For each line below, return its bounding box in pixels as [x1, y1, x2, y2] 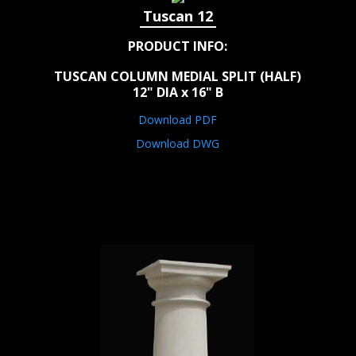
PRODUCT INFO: [128, 37, 228, 56]
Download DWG [136, 136, 220, 152]
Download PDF [138, 112, 218, 128]
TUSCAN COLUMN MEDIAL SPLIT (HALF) [54, 68, 302, 86]
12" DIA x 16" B [132, 83, 223, 102]
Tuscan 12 [142, 6, 213, 26]
